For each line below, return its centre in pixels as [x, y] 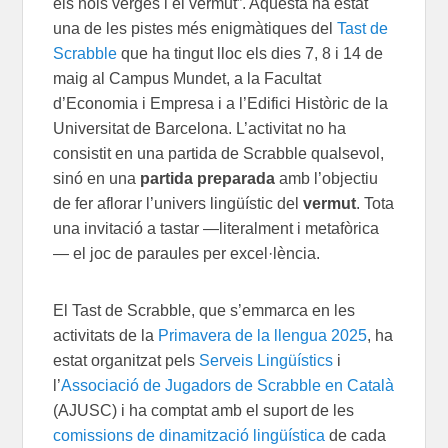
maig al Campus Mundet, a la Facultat [187, 78]
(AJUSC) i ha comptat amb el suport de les [204, 410]
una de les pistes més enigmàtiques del [195, 28]
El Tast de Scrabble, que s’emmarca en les [204, 310]
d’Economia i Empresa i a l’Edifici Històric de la [221, 103]
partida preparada [208, 178]
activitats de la [106, 335]
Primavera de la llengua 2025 [263, 335]
